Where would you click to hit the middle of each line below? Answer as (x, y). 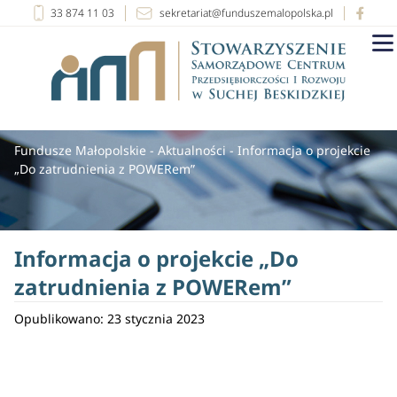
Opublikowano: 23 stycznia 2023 (109, 319)
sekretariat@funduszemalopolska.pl (246, 12)
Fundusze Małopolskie (80, 150)
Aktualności (192, 150)
